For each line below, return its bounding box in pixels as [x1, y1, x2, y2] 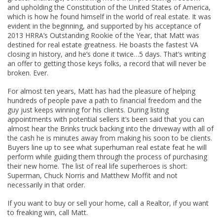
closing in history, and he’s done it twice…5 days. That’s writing [7, 49, 206, 59]
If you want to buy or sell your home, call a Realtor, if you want [7, 198, 209, 208]
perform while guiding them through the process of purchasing [7, 152, 207, 161]
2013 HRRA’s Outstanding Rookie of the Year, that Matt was [7, 31, 199, 40]
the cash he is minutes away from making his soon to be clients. [7, 133, 212, 143]
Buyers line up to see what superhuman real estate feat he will [7, 143, 207, 152]
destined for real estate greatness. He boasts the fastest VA [7, 40, 198, 49]
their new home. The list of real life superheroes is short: [7, 161, 187, 171]
